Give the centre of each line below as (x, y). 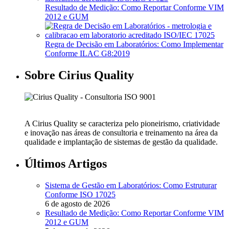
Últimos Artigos (66, 163)
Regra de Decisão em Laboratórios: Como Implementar (134, 44)
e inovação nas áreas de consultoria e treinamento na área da (121, 132)
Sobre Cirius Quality (79, 75)
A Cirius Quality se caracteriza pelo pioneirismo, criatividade (122, 123)
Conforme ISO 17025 (80, 194)
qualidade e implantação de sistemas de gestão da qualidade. (121, 142)
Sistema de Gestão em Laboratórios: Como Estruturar (131, 185)
